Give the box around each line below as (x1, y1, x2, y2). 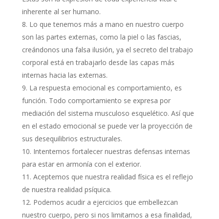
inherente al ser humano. (22, 7, 101, 16)
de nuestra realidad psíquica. (22, 185, 111, 194)
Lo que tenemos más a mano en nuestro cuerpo (29, 20, 184, 29)
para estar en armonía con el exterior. (22, 159, 141, 169)
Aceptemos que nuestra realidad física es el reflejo (33, 172, 193, 181)
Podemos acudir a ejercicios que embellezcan (33, 197, 178, 207)
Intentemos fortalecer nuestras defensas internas (33, 147, 190, 156)
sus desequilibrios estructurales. (22, 134, 122, 143)
